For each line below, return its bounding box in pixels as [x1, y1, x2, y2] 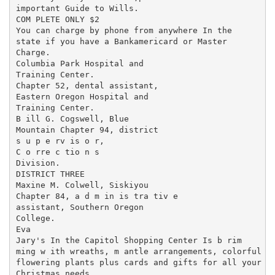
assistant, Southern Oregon [15, 202, 144, 212]
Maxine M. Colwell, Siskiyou [15, 180, 149, 190]
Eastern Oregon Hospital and [15, 91, 149, 101]
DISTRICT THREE [15, 169, 85, 179]
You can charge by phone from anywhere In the [15, 25, 232, 35]
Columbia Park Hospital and [15, 58, 144, 68]
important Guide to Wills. [15, 3, 139, 13]
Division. [15, 158, 60, 168]
